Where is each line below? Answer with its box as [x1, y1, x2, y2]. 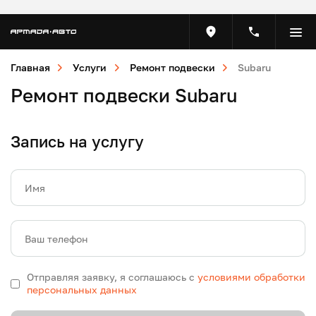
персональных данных [27, 284, 137, 296]
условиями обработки [197, 271, 305, 283]
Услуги [73, 61, 107, 73]
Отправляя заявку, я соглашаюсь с [27, 271, 197, 283]
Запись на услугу [11, 132, 144, 151]
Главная [11, 61, 50, 73]
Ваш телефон [25, 233, 88, 245]
